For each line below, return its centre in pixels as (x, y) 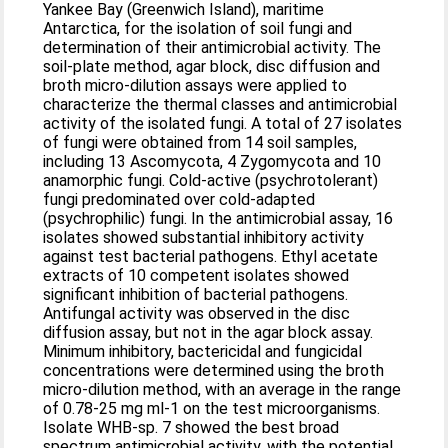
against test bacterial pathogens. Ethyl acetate (211, 256)
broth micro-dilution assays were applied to (195, 85)
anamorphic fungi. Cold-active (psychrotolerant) (211, 180)
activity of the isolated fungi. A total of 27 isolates (195, 123)
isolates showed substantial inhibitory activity (204, 237)
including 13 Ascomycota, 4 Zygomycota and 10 (76, 161)
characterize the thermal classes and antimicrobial (220, 104)
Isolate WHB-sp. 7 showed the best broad (191, 427)
